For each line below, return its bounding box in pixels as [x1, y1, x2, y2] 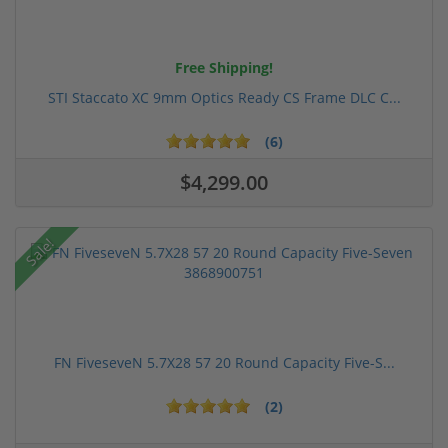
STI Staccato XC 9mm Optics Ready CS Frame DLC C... [47, 87, 401, 107]
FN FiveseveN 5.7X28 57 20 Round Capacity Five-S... [53, 352, 395, 372]
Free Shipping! [175, 57, 273, 77]
